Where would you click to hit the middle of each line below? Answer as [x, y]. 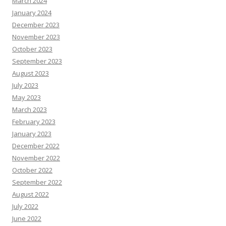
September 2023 [37, 61]
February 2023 [34, 122]
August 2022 [31, 194]
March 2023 [30, 109]
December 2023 [36, 25]
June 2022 [27, 218]
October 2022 [32, 170]
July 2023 [25, 85]
